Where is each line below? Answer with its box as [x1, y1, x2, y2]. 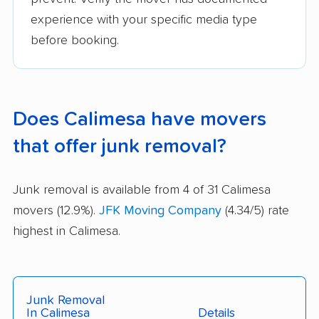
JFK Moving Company [99, 204, 221, 218]
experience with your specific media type [31, 14, 257, 27]
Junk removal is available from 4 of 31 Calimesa [13, 184, 271, 197]
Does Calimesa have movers [13, 110, 266, 130]
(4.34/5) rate [221, 204, 289, 218]
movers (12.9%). [13, 204, 99, 218]
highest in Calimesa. [13, 225, 120, 239]
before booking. [31, 34, 119, 48]
